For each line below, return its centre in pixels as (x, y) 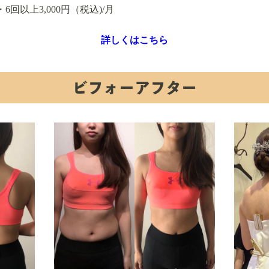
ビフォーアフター (134, 88)
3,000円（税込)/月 (77, 9)
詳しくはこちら (134, 40)
